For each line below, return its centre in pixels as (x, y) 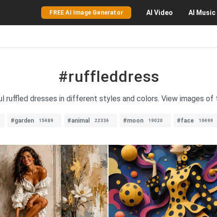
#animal (78, 121)
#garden (22, 121)
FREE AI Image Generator (86, 13)
